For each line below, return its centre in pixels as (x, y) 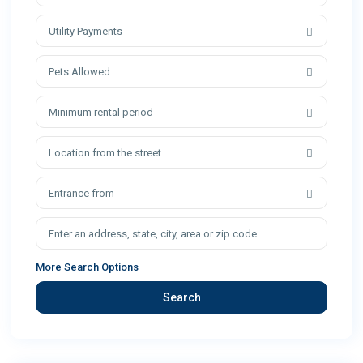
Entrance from (82, 194)
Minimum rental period (101, 113)
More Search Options (88, 267)
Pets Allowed (80, 72)
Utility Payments (86, 32)
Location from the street (105, 153)
